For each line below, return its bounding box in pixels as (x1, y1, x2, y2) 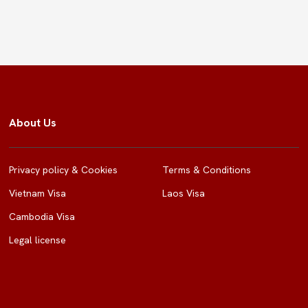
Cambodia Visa (9, 210, 75, 223)
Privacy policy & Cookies (9, 164, 118, 176)
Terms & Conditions (162, 164, 251, 176)
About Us (9, 115, 56, 130)
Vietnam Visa (9, 187, 66, 199)
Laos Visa (162, 187, 205, 199)
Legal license (9, 234, 66, 246)
